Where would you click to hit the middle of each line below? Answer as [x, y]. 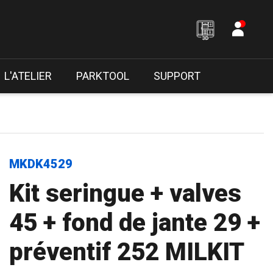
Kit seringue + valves [125, 193]
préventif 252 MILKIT [127, 252]
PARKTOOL [102, 76]
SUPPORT [177, 76]
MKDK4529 [41, 164]
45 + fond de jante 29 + [135, 223]
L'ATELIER [28, 76]
